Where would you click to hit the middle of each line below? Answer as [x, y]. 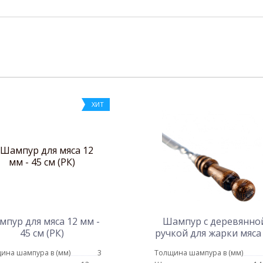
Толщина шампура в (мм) [199, 253]
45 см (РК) [42, 233]
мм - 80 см [214, 245]
